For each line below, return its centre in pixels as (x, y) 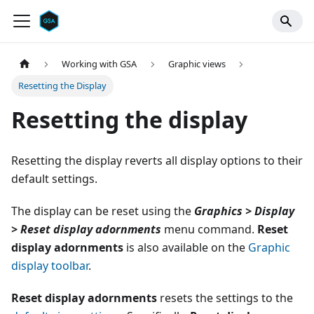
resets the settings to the (225, 298)
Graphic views (197, 64)
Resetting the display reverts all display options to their (157, 161)
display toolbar (50, 266)
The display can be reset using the (103, 211)
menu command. (209, 230)
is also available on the (186, 248)
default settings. (54, 179)
